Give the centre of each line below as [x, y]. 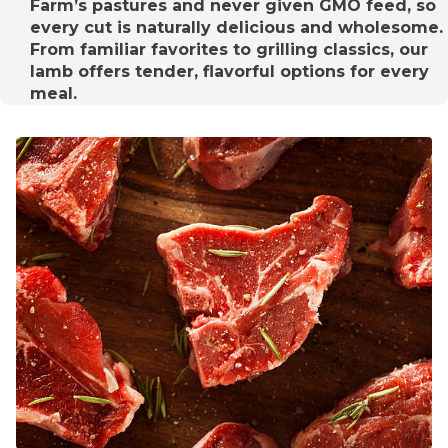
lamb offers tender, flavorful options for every [229, 71]
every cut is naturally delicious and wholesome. [236, 27]
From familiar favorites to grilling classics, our [229, 49]
